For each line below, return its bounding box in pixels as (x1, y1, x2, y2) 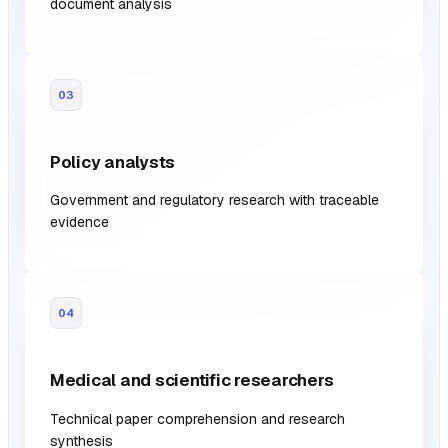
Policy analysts (50, 150, 176, 173)
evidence (50, 213, 109, 232)
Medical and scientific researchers (50, 369, 334, 392)
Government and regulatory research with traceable (50, 191, 379, 210)
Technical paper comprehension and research (50, 409, 345, 428)
